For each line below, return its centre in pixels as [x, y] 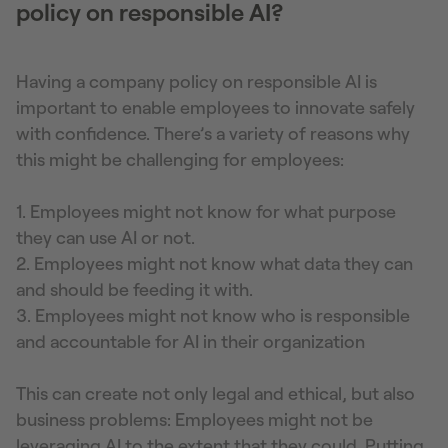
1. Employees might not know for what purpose [206, 211]
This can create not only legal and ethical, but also [215, 393]
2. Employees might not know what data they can [214, 263]
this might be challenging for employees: [180, 159]
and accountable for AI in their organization [190, 341]
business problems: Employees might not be [194, 419]
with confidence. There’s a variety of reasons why [213, 133]
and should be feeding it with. [134, 289]
